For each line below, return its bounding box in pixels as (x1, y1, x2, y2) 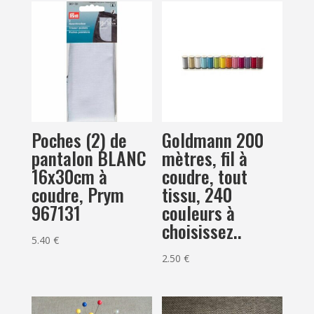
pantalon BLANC (31, 144, 146, 172)
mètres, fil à (162, 144, 248, 172)
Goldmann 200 (162, 125, 264, 153)
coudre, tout (162, 162, 248, 190)
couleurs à (162, 198, 235, 226)
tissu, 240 (162, 180, 233, 208)
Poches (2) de (31, 125, 127, 153)
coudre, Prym (31, 180, 124, 208)
